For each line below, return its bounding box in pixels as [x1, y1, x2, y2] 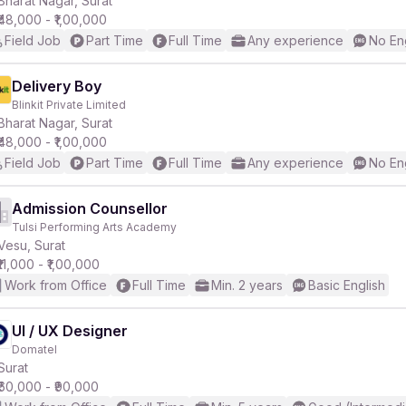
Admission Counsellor [12, 199, 168, 217]
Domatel [12, 343, 57, 356]
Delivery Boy [12, 77, 101, 95]
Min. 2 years [211, 277, 283, 293]
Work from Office [5, 277, 107, 293]
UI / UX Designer [12, 322, 128, 340]
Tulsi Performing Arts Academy [12, 220, 177, 234]
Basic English [308, 277, 385, 293]
